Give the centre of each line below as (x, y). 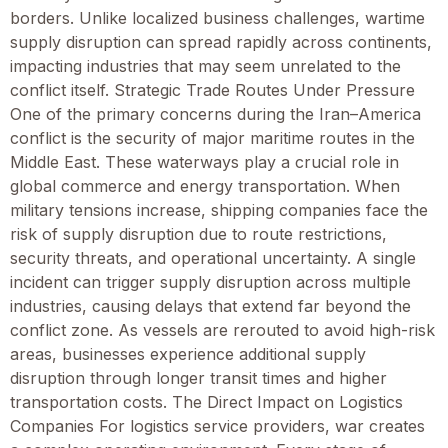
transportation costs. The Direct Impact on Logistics (206, 401)
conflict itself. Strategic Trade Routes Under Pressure (212, 89)
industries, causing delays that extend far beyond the (210, 305)
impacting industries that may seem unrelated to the (205, 65)
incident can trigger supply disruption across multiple (210, 281)
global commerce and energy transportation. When (205, 185)
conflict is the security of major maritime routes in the (212, 137)
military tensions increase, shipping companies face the (219, 209)
